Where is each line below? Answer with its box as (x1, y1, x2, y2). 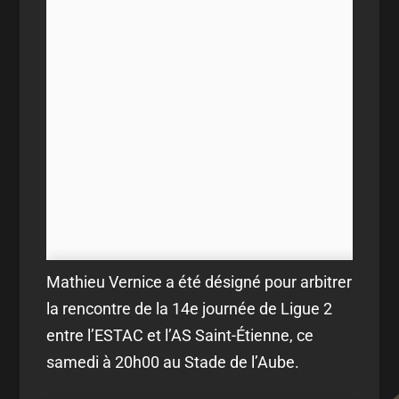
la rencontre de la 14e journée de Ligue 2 (46, 298, 333, 318)
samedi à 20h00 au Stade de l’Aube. (46, 352, 300, 371)
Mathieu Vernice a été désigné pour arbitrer (46, 272, 353, 291)
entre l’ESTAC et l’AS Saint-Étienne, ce (46, 325, 314, 345)
